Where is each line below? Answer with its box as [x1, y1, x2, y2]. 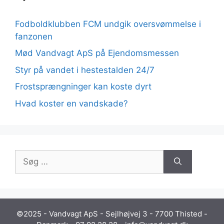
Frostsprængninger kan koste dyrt [15, 81, 151, 92]
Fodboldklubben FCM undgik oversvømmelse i [15, 18, 201, 29]
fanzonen [15, 31, 52, 41]
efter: [14, 162, 36, 173]
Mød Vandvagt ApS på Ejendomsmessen [15, 48, 179, 58]
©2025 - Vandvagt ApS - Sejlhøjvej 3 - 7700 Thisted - [16, 208, 207, 218]
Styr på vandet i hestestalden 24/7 [15, 64, 154, 75]
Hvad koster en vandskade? [15, 98, 128, 108]
